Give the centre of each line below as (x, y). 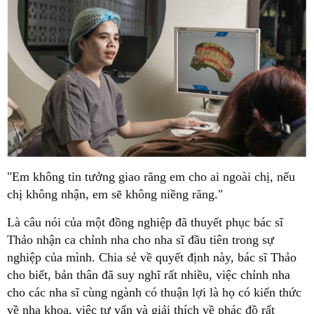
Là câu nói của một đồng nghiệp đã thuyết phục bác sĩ (145, 222)
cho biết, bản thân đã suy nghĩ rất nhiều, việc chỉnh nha (149, 274)
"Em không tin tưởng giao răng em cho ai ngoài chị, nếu (151, 176)
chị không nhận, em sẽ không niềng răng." (115, 194)
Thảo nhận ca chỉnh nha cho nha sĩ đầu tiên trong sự (141, 239)
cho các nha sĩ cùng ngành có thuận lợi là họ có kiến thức (154, 292)
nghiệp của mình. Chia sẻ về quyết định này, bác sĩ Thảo (152, 257)
